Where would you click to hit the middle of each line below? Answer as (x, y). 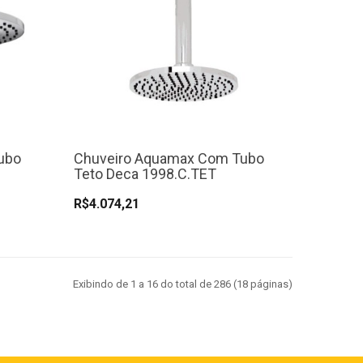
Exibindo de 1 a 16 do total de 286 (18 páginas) (183, 284)
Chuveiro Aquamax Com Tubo (169, 159)
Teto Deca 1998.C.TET (145, 174)
